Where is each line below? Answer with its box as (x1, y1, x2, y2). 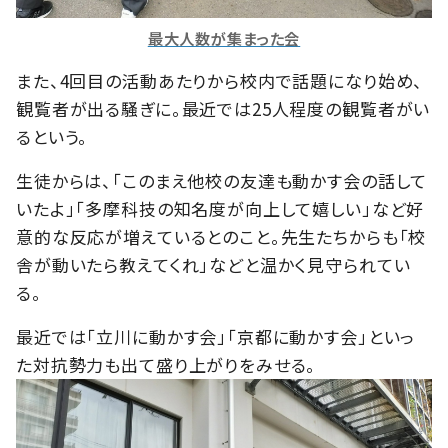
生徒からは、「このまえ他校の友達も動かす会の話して (16, 168, 428, 194)
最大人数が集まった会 (147, 27, 301, 50)
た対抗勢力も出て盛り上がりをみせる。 (16, 352, 317, 378)
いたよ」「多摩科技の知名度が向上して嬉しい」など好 (16, 196, 425, 222)
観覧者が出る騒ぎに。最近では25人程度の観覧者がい (16, 96, 431, 122)
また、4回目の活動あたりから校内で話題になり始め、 (16, 68, 424, 94)
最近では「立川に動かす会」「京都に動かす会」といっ (16, 324, 416, 350)
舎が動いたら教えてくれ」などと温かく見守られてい (16, 252, 411, 278)
